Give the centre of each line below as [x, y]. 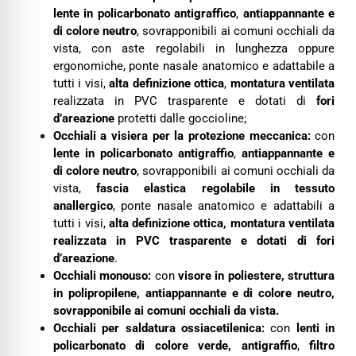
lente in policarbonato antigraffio [143, 153]
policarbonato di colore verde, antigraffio [175, 346]
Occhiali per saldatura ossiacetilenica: [162, 328]
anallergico [83, 206]
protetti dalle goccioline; [180, 118]
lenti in [315, 328]
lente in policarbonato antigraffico [145, 14]
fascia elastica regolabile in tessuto [216, 188]
